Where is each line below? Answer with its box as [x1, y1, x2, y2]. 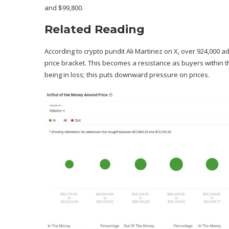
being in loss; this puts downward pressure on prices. [44, 70, 210, 79]
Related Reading [44, 22, 145, 36]
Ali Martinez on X [126, 46, 178, 56]
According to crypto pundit [44, 46, 126, 56]
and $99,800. [44, 3, 83, 12]
